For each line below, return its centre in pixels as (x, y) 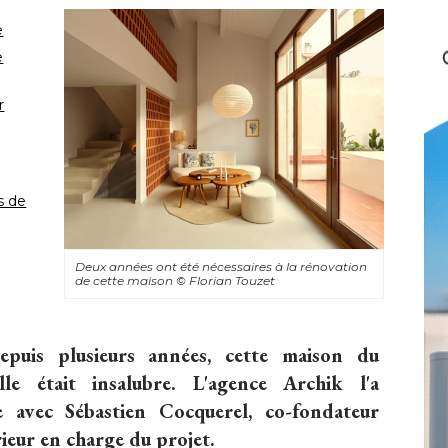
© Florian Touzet (225, 281)
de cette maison (125, 281)
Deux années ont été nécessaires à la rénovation (221, 267)
